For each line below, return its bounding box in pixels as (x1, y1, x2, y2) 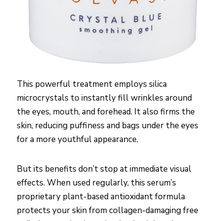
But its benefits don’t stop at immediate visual (17, 163, 191, 175)
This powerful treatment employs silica (17, 78, 167, 90)
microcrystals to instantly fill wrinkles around (17, 92, 192, 104)
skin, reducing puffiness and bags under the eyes (17, 120, 198, 132)
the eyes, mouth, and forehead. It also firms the (17, 106, 195, 118)
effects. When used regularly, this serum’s (17, 177, 176, 189)
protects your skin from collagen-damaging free (17, 205, 198, 217)
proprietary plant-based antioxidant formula (17, 191, 185, 203)
